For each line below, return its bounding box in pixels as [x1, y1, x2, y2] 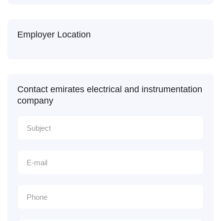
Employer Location [17, 30, 91, 39]
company [17, 96, 53, 106]
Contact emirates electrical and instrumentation [17, 84, 202, 94]
